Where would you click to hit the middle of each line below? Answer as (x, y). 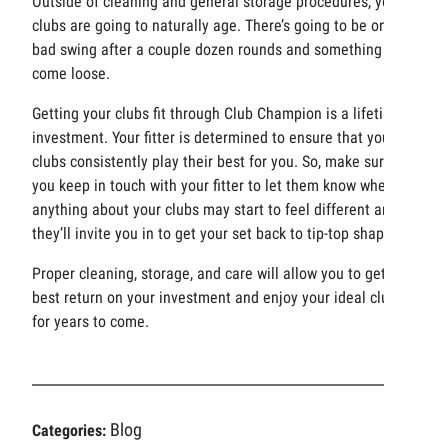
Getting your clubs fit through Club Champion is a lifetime (217, 114)
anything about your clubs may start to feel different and (215, 210)
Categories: (71, 431)
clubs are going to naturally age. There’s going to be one (213, 26)
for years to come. (90, 322)
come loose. (73, 74)
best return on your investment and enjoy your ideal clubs (218, 298)
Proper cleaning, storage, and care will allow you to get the (221, 274)
